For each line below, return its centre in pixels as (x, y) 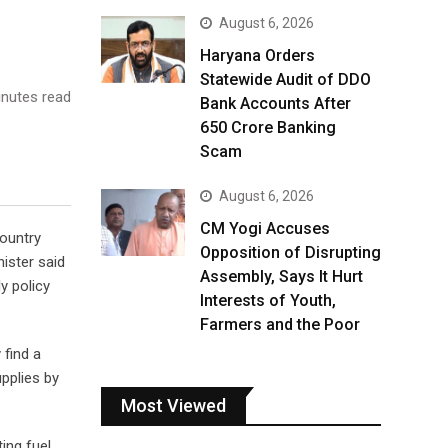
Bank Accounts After (275, 103)
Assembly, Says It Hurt (281, 276)
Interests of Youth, (268, 300)
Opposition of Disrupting (290, 252)
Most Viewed (173, 405)
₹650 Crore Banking (268, 127)
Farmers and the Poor (280, 324)
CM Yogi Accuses (265, 228)
